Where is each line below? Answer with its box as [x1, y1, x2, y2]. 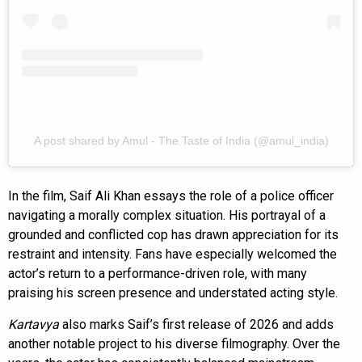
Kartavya [8, 317, 59, 333]
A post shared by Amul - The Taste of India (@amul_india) [33, 134, 329, 148]
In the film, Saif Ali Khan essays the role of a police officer [8, 188, 334, 204]
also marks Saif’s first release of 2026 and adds [59, 317, 334, 333]
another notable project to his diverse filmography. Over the [8, 336, 340, 352]
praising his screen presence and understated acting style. [8, 285, 338, 301]
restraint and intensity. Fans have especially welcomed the [8, 246, 337, 263]
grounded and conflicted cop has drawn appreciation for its [8, 227, 339, 243]
